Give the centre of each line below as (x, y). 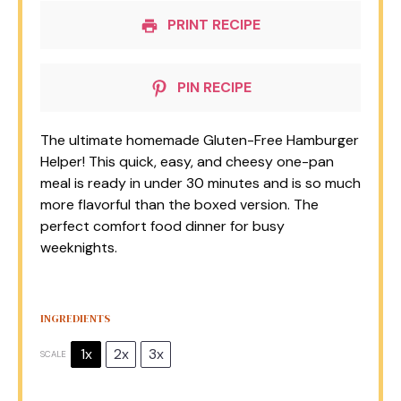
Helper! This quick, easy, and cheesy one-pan (187, 162)
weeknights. (79, 247)
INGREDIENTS (75, 319)
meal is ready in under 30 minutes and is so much (200, 183)
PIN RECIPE (212, 87)
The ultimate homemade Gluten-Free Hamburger (200, 140)
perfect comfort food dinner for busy (162, 226)
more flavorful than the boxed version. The (179, 205)
